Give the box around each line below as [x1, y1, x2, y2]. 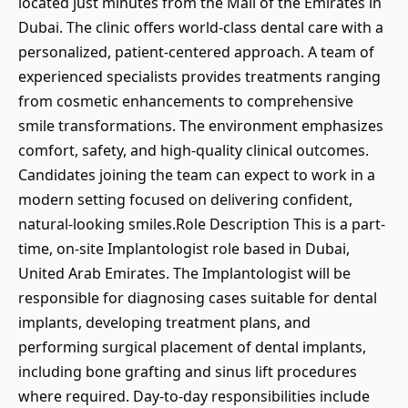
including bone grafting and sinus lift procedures [18, 362, 357, 382]
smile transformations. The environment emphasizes [18, 116, 383, 136]
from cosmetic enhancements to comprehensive [18, 91, 353, 111]
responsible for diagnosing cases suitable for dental [18, 288, 377, 308]
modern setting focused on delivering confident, [18, 189, 352, 209]
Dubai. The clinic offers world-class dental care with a [18, 17, 383, 37]
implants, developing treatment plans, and [18, 312, 311, 332]
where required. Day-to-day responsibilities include [18, 386, 370, 406]
